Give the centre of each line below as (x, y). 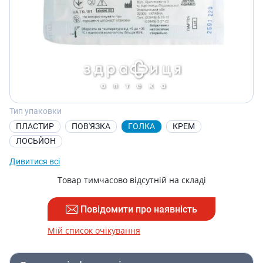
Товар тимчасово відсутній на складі (131, 180)
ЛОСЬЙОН (36, 141)
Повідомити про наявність (139, 209)
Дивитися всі (35, 161)
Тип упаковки (36, 111)
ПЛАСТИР (35, 126)
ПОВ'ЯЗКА (91, 126)
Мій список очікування (94, 230)
